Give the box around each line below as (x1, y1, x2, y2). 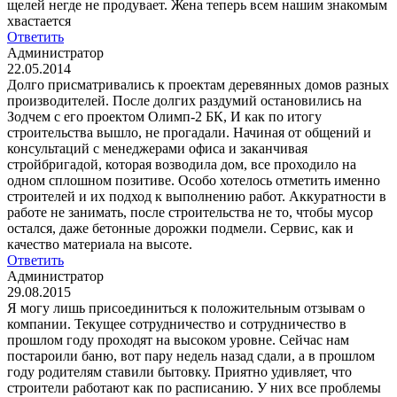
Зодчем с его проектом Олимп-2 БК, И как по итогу (7, 108, 322, 124)
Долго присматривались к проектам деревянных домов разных (7, 76, 389, 92)
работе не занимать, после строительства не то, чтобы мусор (7, 204, 373, 220)
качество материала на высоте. (7, 236, 192, 252)
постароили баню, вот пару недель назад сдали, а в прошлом (7, 347, 375, 363)
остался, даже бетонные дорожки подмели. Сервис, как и (7, 220, 354, 236)
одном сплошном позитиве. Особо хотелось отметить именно (7, 172, 380, 188)
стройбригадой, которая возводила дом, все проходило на (7, 156, 356, 172)
